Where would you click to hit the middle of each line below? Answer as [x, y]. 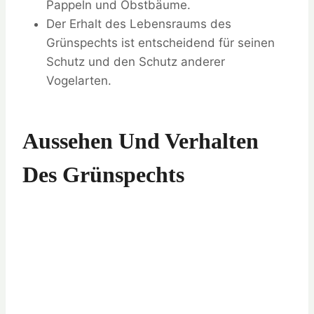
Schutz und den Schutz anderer [136, 62]
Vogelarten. [79, 81]
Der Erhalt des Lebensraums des [139, 24]
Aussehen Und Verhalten [141, 141]
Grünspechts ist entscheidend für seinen [161, 43]
